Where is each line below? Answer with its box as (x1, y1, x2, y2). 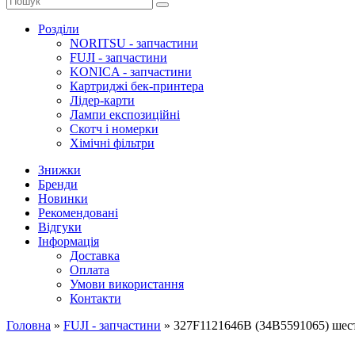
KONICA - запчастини (70, 65, 192, 78)
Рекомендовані (38, 206, 118, 219)
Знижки (38, 163, 81, 177)
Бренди (38, 177, 78, 191)
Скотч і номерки (70, 122, 158, 136)
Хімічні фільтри (70, 136, 155, 150)
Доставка (70, 249, 120, 262)
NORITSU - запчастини (70, 36, 198, 50)
